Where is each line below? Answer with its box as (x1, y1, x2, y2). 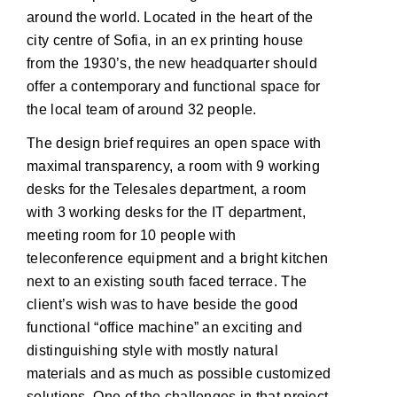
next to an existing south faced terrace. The (27, 273, 307, 289)
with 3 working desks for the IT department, (27, 204, 306, 220)
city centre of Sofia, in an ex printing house (27, 32, 304, 48)
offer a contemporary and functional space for (27, 78, 321, 94)
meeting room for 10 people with (27, 227, 237, 243)
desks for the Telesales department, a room (27, 181, 307, 197)
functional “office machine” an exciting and (27, 319, 302, 335)
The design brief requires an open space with (27, 135, 322, 151)
